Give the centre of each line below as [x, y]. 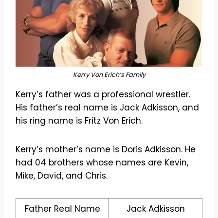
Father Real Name [62, 209]
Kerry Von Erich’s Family [109, 74]
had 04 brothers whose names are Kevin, [102, 162]
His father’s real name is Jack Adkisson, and [107, 107]
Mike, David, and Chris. [62, 175]
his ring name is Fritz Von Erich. [79, 120]
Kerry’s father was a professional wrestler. [103, 94]
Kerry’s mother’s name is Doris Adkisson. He [106, 149]
